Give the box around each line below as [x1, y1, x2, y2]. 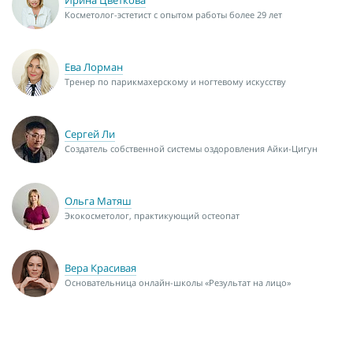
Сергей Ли [65, 126, 115, 141]
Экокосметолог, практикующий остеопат [65, 209, 240, 221]
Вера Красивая [65, 260, 136, 275]
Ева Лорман [65, 59, 123, 74]
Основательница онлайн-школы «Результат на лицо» [65, 276, 291, 288]
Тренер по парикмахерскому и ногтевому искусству [65, 75, 286, 87]
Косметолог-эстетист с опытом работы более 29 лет [65, 8, 282, 20]
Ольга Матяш [65, 193, 132, 208]
